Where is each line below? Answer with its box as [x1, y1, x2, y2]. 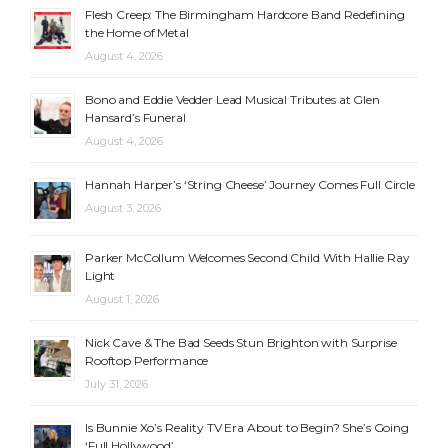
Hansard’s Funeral [85, 110, 186, 126]
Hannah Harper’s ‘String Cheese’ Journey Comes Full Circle [85, 177, 415, 193]
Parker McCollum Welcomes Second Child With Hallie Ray [85, 250, 410, 266]
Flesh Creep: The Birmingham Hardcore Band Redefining [85, 7, 405, 23]
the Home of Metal [85, 25, 189, 41]
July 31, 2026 [85, 377, 148, 392]
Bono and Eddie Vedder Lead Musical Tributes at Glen [85, 92, 380, 108]
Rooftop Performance [85, 353, 209, 369]
